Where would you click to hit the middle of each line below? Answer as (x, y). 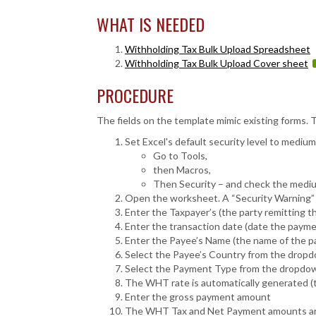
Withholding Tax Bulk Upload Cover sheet (217, 63)
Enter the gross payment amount (198, 297)
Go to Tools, (180, 156)
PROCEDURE (135, 95)
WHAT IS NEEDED (151, 24)
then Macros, (182, 170)
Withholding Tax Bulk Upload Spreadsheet (218, 49)
